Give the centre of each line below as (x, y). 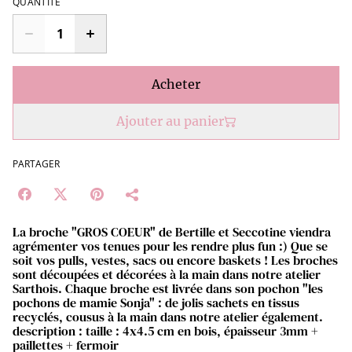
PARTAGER (36, 164)
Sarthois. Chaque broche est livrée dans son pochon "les (168, 288)
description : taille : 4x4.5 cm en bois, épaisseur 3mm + (165, 331)
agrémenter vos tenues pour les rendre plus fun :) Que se (170, 246)
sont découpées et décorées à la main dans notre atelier (167, 274)
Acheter (176, 84)
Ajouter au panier (170, 121)
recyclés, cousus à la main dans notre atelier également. (168, 317)
